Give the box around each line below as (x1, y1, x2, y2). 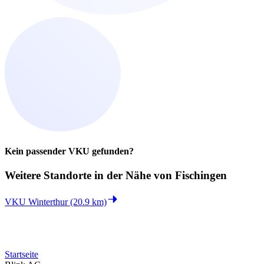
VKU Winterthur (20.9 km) (5, 196, 107, 207)
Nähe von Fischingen (126, 169, 227, 182)
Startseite (5, 249, 38, 259)
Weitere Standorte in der (5, 169, 126, 182)
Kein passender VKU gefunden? (5, 146, 134, 156)
